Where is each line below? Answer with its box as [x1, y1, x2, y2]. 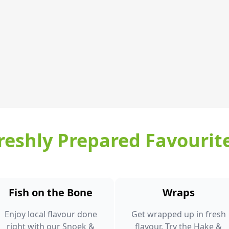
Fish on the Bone [9, 186, 93, 199]
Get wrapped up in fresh [131, 209, 226, 220]
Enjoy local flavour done [4, 209, 97, 220]
